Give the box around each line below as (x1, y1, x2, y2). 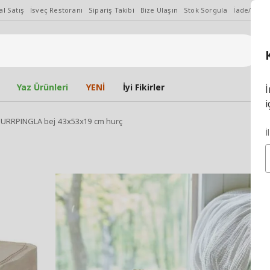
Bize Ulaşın (140, 5, 178, 14)
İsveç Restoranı (30, 5, 83, 14)
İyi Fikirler (123, 81, 165, 93)
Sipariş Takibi (89, 5, 134, 14)
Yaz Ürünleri (17, 81, 68, 93)
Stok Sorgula (184, 5, 228, 14)
